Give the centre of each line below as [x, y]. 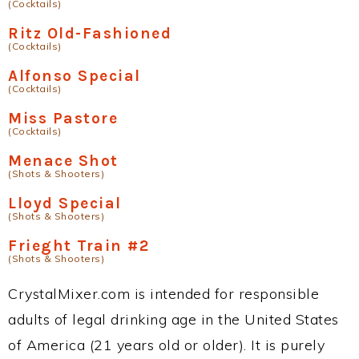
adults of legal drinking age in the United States [173, 319]
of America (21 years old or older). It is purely [166, 345]
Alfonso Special [75, 76]
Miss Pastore [63, 118]
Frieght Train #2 [79, 246]
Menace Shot [63, 161]
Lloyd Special [65, 203]
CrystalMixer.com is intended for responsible [163, 294]
